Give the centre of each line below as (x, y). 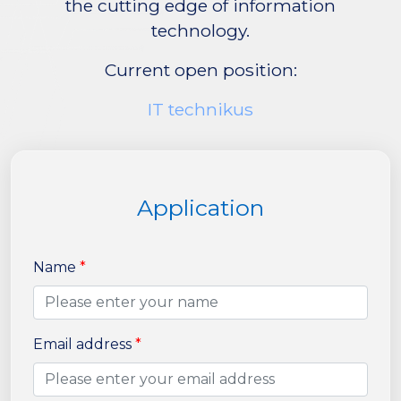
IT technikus (200, 109)
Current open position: (200, 70)
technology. (200, 30)
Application (200, 208)
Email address (82, 344)
